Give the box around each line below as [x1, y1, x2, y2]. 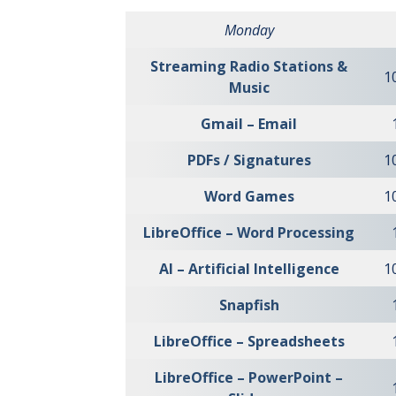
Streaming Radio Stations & [150, 57, 347, 76]
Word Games [203, 187, 294, 206]
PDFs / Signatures [187, 150, 311, 170]
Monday [224, 20, 274, 40]
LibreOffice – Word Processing [143, 223, 354, 242]
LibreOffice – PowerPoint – [155, 368, 343, 387]
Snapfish [218, 295, 279, 315]
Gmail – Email [201, 114, 297, 133]
